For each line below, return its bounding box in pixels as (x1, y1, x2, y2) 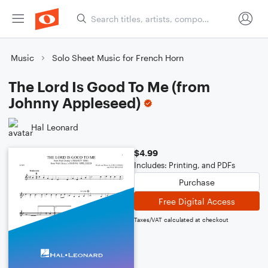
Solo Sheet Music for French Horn (52, 53, 184, 63)
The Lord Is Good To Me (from (8, 78, 210, 95)
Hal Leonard (31, 121, 78, 132)
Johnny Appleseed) (8, 94, 141, 111)
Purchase (179, 176, 215, 187)
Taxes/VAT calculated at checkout (134, 216, 229, 223)
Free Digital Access (159, 196, 235, 206)
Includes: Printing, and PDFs (134, 160, 235, 170)
